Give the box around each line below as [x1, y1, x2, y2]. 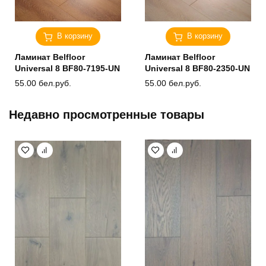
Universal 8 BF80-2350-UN [145, 63, 250, 73]
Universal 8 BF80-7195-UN [15, 63, 120, 73]
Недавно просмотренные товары [9, 107, 204, 121]
